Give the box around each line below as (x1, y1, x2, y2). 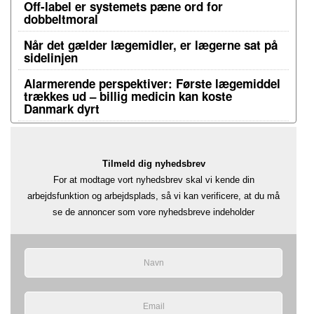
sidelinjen (24, 49, 78, 67)
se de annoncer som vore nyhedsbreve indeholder (53, 206, 254, 217)
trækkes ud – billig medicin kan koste (24, 88, 232, 105)
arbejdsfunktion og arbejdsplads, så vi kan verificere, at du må (27, 190, 280, 201)
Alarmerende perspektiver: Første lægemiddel (24, 75, 280, 93)
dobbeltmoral (24, 11, 98, 28)
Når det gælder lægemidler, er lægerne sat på (24, 36, 278, 54)
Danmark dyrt (24, 100, 100, 118)
